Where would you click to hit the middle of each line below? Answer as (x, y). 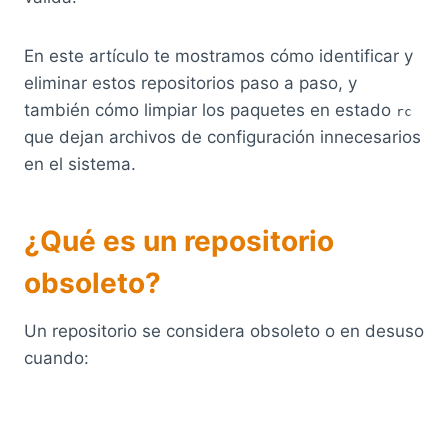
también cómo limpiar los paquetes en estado (210, 109)
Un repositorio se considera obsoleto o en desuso (224, 330)
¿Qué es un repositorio (179, 240)
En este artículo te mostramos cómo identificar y (218, 55)
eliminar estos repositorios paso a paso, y (190, 82)
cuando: (56, 357)
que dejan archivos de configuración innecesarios (222, 136)
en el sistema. (80, 163)
